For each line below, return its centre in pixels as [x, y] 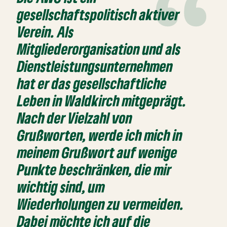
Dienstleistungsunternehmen [95, 66]
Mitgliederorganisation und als [99, 49]
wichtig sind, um [61, 187]
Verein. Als [46, 32]
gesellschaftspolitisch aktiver [99, 15]
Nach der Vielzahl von [75, 118]
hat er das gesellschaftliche [92, 84]
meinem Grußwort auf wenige [98, 153]
